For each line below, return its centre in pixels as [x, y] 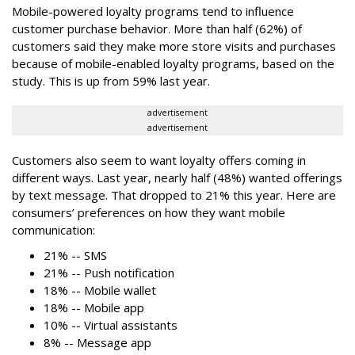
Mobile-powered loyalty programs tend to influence [153, 11]
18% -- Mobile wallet [100, 290]
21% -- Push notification [109, 273]
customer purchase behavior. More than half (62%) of [157, 29]
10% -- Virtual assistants [111, 325]
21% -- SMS [75, 255]
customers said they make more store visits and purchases [174, 46]
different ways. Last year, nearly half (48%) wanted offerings [177, 177]
